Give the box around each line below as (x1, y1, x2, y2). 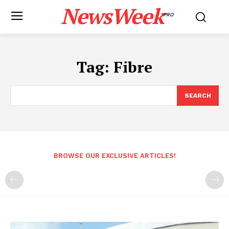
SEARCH (185, 92, 211, 99)
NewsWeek (60, 2, 163, 30)
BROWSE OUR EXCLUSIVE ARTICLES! (53, 152, 176, 159)
